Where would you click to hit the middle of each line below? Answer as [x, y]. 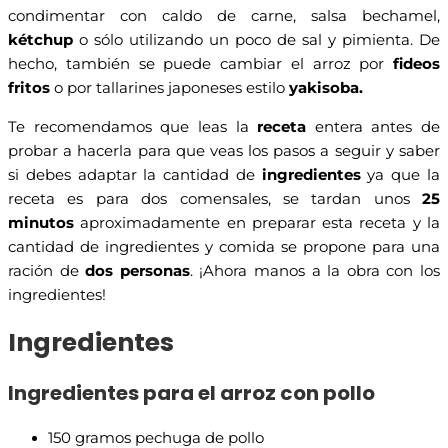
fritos [29, 88]
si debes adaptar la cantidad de [135, 174]
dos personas [137, 270]
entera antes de [373, 126]
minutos [41, 222]
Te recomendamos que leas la [133, 126]
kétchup [40, 40]
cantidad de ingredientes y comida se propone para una [224, 246]
